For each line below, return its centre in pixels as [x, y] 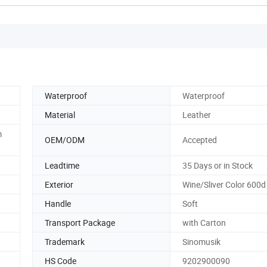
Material [60, 114]
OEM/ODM [65, 140]
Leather [197, 114]
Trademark [65, 241]
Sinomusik [201, 241]
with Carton [204, 222]
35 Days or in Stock [218, 165]
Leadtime [62, 165]
